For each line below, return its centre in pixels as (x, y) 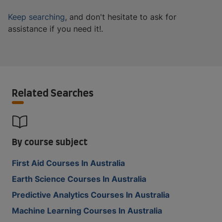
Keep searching (36, 17)
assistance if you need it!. (55, 28)
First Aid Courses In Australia (68, 163)
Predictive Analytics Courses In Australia (91, 194)
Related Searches (53, 92)
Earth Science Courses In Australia (79, 179)
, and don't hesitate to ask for (121, 17)
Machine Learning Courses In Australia (87, 210)
